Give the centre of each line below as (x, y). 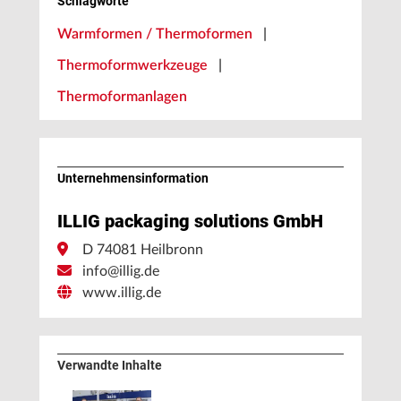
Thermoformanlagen (122, 97)
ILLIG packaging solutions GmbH (190, 222)
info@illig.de (121, 272)
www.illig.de (122, 293)
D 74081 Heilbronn (143, 250)
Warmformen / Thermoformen (155, 34)
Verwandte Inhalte (110, 366)
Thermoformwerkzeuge (132, 66)
